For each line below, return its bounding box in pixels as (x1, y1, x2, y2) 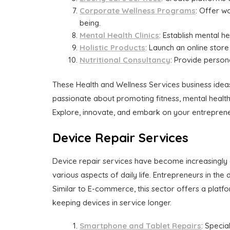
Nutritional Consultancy (80, 54, 171, 65)
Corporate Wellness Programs (80, 5, 196, 15)
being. (80, 17, 101, 28)
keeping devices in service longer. (52, 198, 171, 208)
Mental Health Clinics (80, 30, 160, 40)
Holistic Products (80, 42, 146, 52)
